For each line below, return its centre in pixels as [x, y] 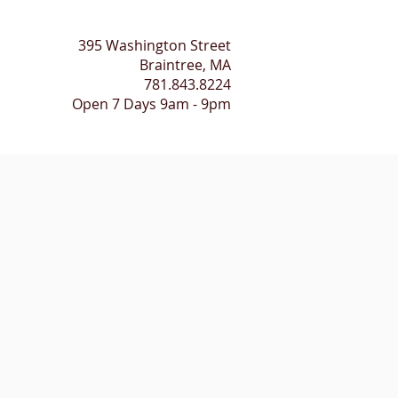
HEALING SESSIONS [52, 148]
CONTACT [153, 148]
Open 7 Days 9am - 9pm [151, 104]
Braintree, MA [185, 65]
